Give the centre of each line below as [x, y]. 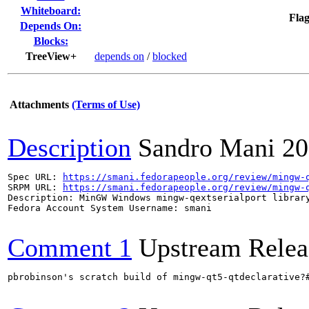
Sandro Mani [207, 148]
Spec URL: [35, 177]
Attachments [39, 104]
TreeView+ [51, 56]
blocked [170, 56]
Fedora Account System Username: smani [110, 208]
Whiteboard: [51, 11]
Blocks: [51, 41]
